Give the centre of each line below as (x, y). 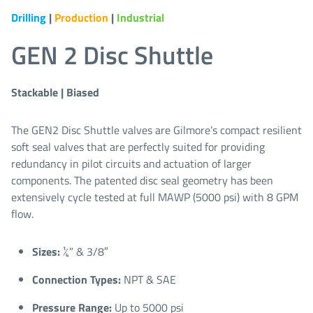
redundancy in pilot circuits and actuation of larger (131, 163)
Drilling (30, 17)
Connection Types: (78, 279)
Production (83, 17)
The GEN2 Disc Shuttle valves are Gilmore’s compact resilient (156, 130)
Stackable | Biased (55, 92)
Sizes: (48, 252)
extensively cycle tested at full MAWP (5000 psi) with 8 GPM (155, 197)
